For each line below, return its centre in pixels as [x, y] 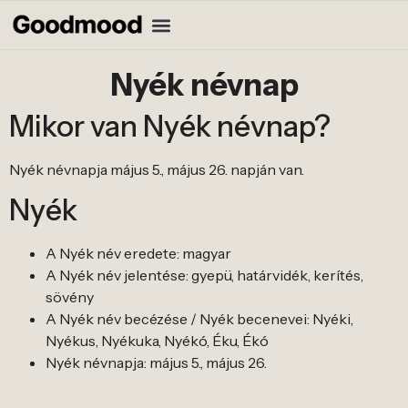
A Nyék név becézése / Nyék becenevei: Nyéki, [199, 319]
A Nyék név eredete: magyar [138, 254]
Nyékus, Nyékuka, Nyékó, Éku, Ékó [157, 341]
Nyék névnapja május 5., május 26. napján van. [157, 169]
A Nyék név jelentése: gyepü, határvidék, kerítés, [204, 275]
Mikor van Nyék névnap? [170, 126]
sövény [70, 297]
